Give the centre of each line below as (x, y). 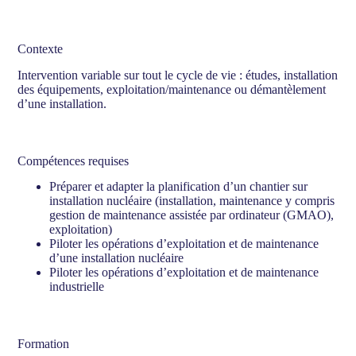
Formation (44, 344)
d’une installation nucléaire (117, 258)
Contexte (41, 48)
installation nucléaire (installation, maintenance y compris (192, 201)
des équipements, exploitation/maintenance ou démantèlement (172, 89)
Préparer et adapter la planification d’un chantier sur (179, 187)
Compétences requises (74, 161)
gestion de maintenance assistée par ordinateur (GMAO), (192, 215)
